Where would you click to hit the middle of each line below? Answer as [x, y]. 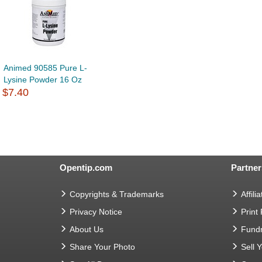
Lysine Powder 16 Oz [43, 80]
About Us [87, 230]
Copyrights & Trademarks [117, 194]
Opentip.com [86, 168]
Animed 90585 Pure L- [45, 68]
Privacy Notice [96, 212]
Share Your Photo [102, 247]
